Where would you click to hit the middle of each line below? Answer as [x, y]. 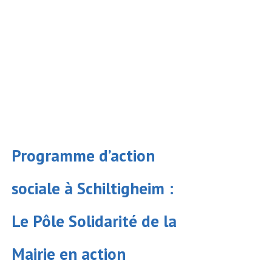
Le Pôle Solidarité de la [94, 221]
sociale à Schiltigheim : [93, 188]
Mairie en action [69, 253]
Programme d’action [83, 155]
